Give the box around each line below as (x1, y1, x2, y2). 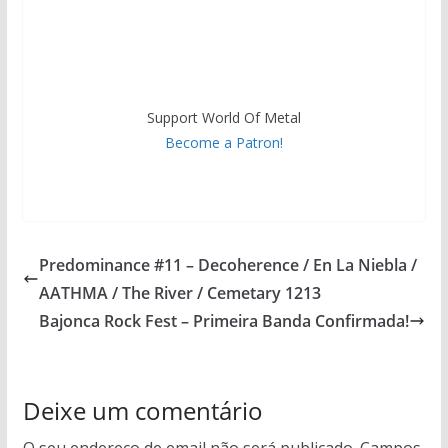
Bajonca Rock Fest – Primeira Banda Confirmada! (39, 310, 410, 333)
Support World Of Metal (146, 108, 301, 128)
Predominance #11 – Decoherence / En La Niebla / (38, 254, 417, 277)
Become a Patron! (164, 133, 283, 153)
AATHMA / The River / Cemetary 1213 (38, 282, 321, 305)
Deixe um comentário (22, 394, 263, 428)
